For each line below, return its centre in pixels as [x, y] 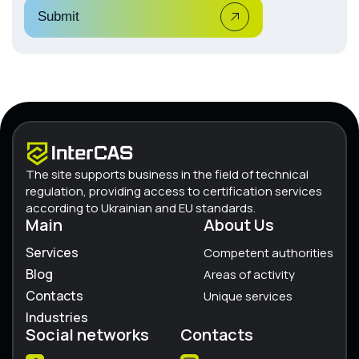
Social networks [87, 334]
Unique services [248, 296]
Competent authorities [268, 252]
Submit [58, 17]
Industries [57, 317]
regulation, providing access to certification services [174, 191]
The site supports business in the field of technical [167, 174]
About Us [239, 224]
